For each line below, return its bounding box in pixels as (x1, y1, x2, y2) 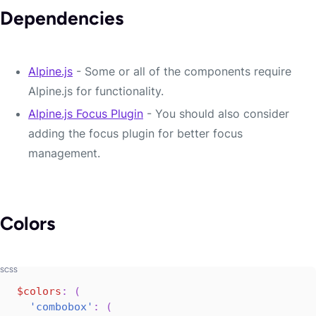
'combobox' (30, 300, 93, 313)
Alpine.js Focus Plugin (28, 107, 143, 121)
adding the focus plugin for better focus (28, 126, 243, 141)
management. (28, 146, 100, 161)
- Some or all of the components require (73, 64, 291, 79)
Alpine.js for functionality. (28, 84, 164, 99)
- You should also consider (143, 107, 289, 121)
